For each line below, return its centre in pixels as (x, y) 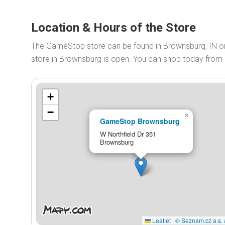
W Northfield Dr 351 (128, 134)
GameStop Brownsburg (140, 121)
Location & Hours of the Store (114, 28)
